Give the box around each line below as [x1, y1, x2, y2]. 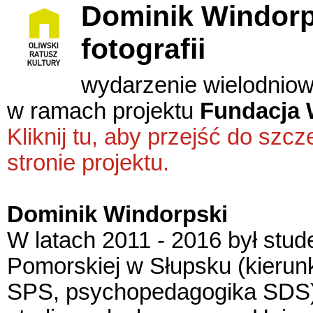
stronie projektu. [7, 150, 169, 175]
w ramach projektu [7, 99, 200, 124]
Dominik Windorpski [7, 202, 228, 227]
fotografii [81, 33, 205, 65]
